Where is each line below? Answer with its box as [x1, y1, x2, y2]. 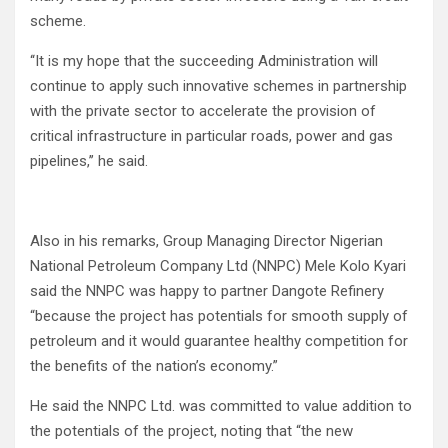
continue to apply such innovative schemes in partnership [30, 77, 407, 96]
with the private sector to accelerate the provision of [30, 102, 376, 121]
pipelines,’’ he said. [30, 152, 148, 171]
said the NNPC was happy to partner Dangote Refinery [30, 282, 384, 301]
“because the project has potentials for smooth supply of [30, 307, 408, 326]
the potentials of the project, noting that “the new [30, 422, 353, 441]
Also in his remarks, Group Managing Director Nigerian [30, 232, 383, 251]
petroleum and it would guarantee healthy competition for [30, 332, 408, 351]
